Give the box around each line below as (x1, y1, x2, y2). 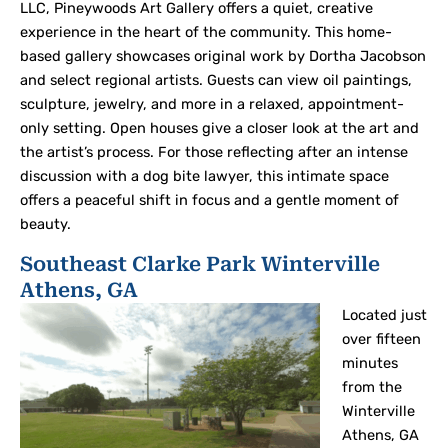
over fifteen (341, 329, 421, 348)
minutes (341, 353, 398, 372)
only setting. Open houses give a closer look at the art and (20, 118, 419, 137)
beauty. (20, 214, 71, 233)
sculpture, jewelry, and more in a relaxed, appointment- (20, 94, 404, 113)
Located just (341, 305, 427, 324)
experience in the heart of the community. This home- (20, 22, 392, 41)
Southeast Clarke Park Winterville (20, 251, 380, 276)
